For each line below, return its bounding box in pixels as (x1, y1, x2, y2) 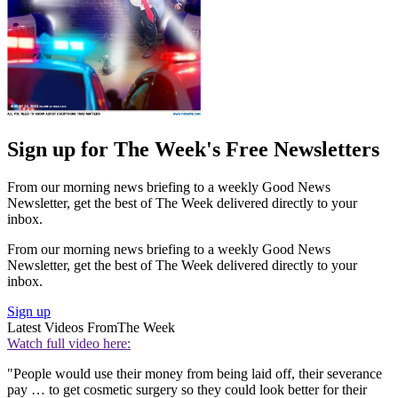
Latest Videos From (7, 319, 117, 335)
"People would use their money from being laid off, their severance (7, 365, 382, 381)
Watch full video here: (7, 335, 131, 351)
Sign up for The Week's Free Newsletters (7, 137, 379, 161)
